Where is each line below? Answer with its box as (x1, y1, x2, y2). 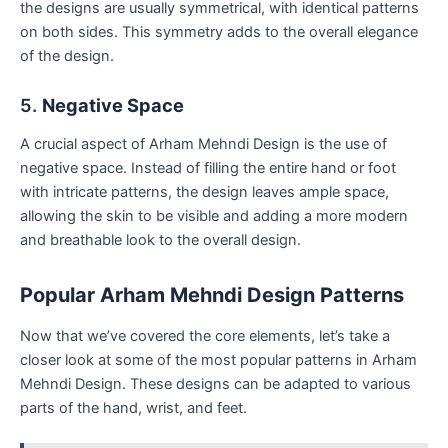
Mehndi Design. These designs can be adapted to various (20, 374, 411, 393)
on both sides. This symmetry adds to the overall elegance (20, 22, 418, 41)
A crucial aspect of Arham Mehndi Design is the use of (20, 134, 387, 153)
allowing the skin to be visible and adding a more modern (20, 206, 408, 225)
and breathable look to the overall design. (20, 230, 301, 249)
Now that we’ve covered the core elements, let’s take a (20, 326, 390, 345)
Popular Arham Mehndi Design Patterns (20, 282, 404, 307)
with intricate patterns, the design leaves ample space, (20, 182, 389, 201)
